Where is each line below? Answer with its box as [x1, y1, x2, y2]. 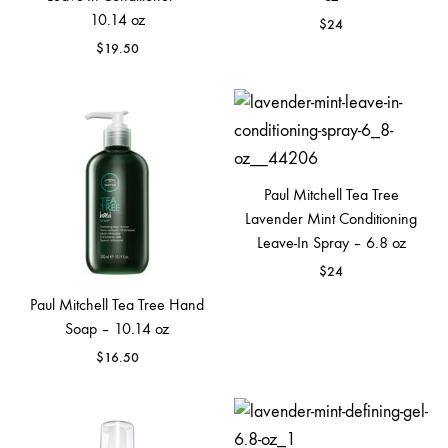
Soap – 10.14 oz [65, 319, 169, 338]
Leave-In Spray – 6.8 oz [256, 233, 406, 252]
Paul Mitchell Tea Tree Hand [30, 295, 204, 314]
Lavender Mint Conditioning [245, 209, 417, 228]
